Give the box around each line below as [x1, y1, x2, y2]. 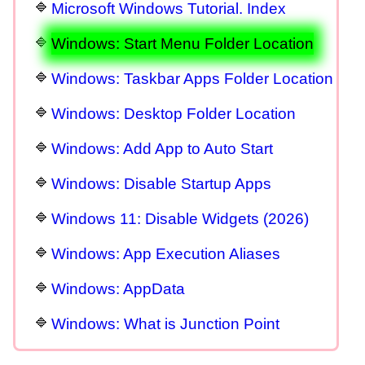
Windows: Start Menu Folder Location [51, 35, 314, 53]
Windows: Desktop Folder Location [51, 105, 296, 123]
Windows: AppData [51, 280, 185, 298]
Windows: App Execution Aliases [51, 245, 280, 263]
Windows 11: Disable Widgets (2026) [51, 210, 309, 228]
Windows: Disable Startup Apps [51, 175, 271, 193]
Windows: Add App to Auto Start [51, 140, 273, 158]
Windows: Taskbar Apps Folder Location [51, 70, 333, 88]
